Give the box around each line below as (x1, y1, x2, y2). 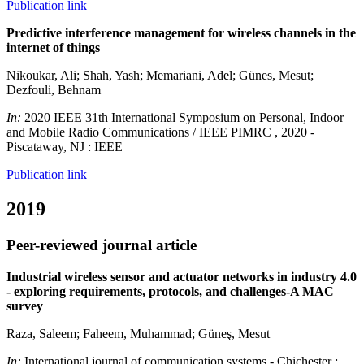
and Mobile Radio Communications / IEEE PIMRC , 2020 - (6, 125, 314, 140)
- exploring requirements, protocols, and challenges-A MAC (6, 284, 334, 298)
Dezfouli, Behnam (6, 83, 101, 97)
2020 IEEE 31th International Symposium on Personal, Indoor (24, 110, 344, 125)
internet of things (6, 41, 100, 55)
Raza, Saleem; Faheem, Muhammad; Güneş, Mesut (6, 326, 270, 340)
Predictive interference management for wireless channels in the (6, 26, 356, 41)
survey (6, 298, 43, 313)
